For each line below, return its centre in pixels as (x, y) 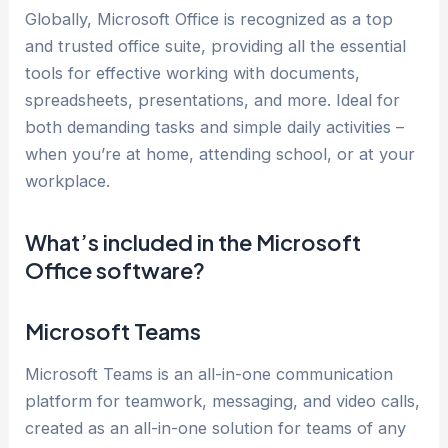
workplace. (68, 181)
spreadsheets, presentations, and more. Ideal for (213, 100)
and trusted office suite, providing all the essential (216, 46)
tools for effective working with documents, (193, 73)
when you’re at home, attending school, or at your (220, 154)
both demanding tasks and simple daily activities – (215, 127)
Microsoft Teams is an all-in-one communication (209, 374)
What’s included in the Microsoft (193, 242)
